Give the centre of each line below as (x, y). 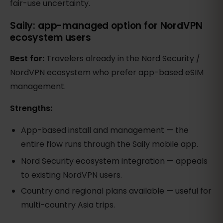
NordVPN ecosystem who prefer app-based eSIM (107, 72)
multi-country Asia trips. (68, 205)
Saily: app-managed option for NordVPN (106, 25)
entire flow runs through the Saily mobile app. (110, 144)
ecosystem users (51, 37)
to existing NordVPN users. (72, 175)
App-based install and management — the (105, 130)
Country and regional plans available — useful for (116, 191)
